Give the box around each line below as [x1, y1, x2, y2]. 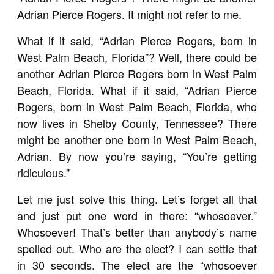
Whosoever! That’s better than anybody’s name [17, 223, 257, 240]
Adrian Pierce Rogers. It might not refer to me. [17, 6, 242, 22]
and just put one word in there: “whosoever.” [17, 207, 257, 223]
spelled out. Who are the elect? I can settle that [17, 240, 257, 256]
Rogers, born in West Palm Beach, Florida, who [17, 98, 257, 114]
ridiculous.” [17, 164, 70, 180]
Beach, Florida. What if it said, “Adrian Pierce [17, 81, 257, 98]
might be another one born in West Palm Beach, [17, 131, 257, 147]
